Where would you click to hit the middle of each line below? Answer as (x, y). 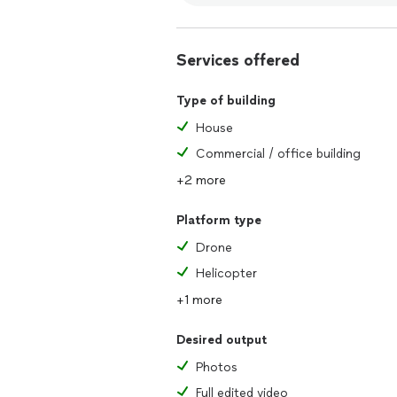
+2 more (201, 180)
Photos (217, 367)
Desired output (222, 340)
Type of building (226, 101)
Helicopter (226, 273)
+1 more (199, 300)
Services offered (238, 60)
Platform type (219, 220)
